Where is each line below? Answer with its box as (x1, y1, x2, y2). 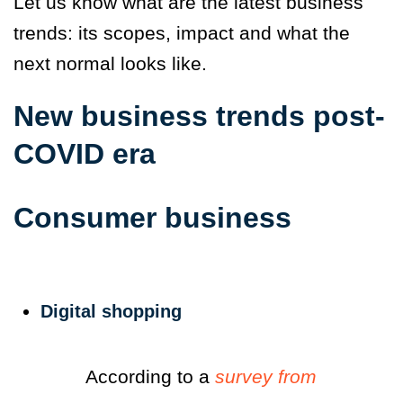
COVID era (13, 137, 156, 170)
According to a (85, 365, 215, 387)
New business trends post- (13, 99, 385, 132)
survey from (215, 365, 317, 387)
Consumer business (13, 201, 291, 234)
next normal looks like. (13, 52, 207, 74)
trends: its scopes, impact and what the (13, 22, 350, 43)
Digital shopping (40, 300, 182, 321)
